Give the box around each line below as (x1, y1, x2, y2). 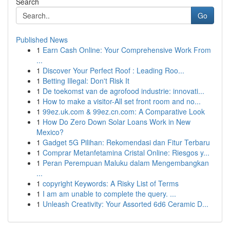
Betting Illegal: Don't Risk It (43, 75, 129, 86)
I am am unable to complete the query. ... (43, 188, 176, 199)
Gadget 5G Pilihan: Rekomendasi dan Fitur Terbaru (43, 137, 210, 147)
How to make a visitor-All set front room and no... (43, 96, 201, 106)
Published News (16, 34, 68, 45)
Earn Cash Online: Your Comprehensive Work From (43, 45, 211, 55)
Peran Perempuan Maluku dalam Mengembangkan (43, 158, 209, 168)
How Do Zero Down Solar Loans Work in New (43, 117, 190, 127)
